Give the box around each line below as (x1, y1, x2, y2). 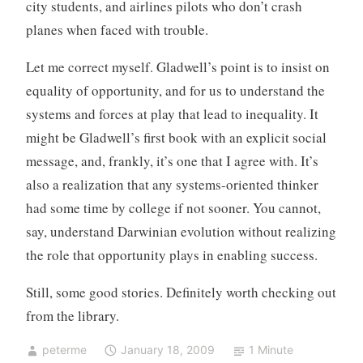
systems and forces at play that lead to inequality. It (25, 105, 318, 124)
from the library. (25, 306, 119, 326)
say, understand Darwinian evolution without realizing (25, 222, 336, 241)
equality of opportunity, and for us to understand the (25, 81, 325, 100)
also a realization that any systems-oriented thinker (25, 175, 318, 194)
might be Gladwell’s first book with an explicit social (25, 128, 327, 147)
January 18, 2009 (120, 343, 215, 357)
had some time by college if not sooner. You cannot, (25, 199, 321, 218)
